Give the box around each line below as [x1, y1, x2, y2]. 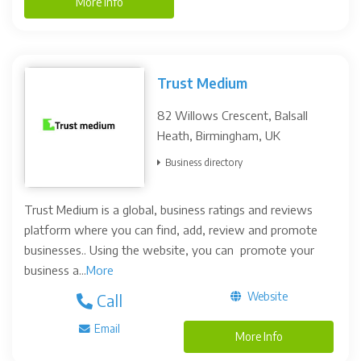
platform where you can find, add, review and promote [24, 222, 317, 237]
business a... [24, 263, 86, 277]
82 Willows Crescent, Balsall [157, 108, 308, 122]
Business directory [165, 156, 243, 168]
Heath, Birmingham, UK [157, 128, 280, 143]
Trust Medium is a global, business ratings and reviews [24, 202, 313, 217]
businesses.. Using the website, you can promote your [24, 243, 314, 257]
